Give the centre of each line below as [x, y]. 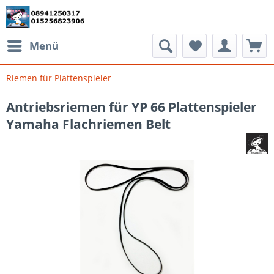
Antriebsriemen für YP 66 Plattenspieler [131, 107]
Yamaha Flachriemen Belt [88, 124]
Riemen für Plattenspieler [59, 78]
